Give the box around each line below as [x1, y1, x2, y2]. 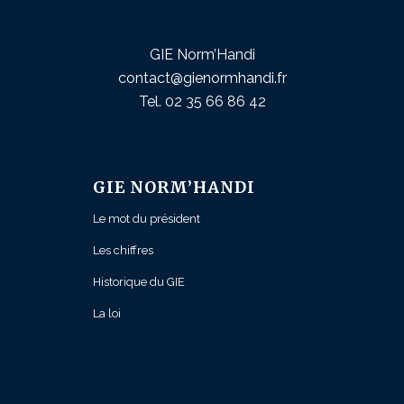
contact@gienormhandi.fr [117, 69, 287, 87]
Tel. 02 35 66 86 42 [138, 92, 266, 110]
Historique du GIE [92, 275, 185, 289]
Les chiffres [92, 243, 153, 258]
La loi [92, 307, 121, 321]
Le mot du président [92, 212, 200, 226]
